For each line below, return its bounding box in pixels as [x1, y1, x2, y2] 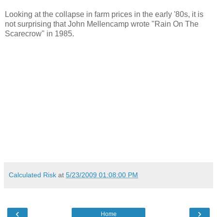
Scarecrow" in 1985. [5, 30, 74, 38]
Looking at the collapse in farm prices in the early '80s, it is [5, 10, 203, 19]
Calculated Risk [9, 171, 56, 179]
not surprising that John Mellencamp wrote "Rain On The [5, 20, 199, 29]
